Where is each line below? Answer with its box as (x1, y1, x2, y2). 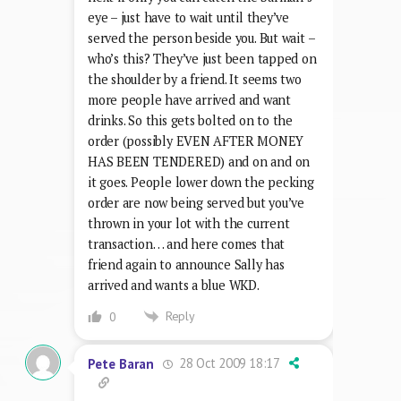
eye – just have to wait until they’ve (88, 8, 290, 26)
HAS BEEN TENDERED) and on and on (88, 152, 311, 170)
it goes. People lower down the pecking (88, 173, 314, 191)
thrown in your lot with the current (88, 214, 290, 232)
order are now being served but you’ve (88, 193, 305, 211)
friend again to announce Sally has (88, 255, 285, 273)
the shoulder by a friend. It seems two (88, 70, 302, 88)
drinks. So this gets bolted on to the (88, 111, 294, 129)
